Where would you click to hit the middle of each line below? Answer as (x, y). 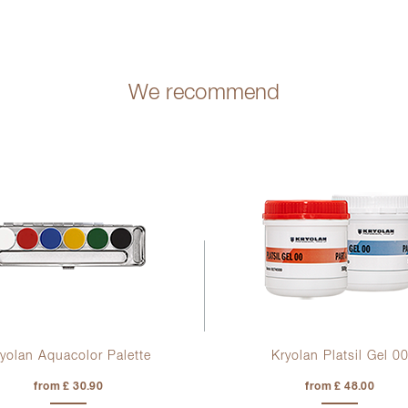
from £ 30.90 (69, 387)
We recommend (204, 92)
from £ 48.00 (340, 387)
